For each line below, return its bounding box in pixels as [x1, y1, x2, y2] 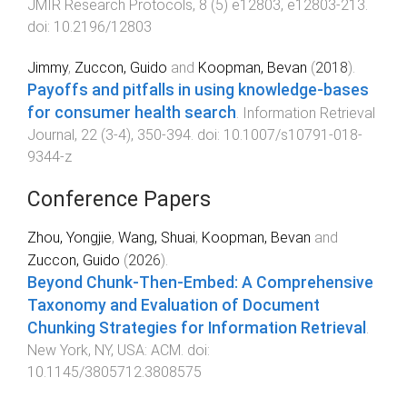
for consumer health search [27, 104, 236, 123]
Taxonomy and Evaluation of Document [27, 296, 320, 315]
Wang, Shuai [118, 229, 195, 247]
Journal [27, 126, 74, 144]
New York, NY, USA [27, 342, 144, 360]
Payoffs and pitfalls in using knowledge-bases [27, 81, 369, 100]
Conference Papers [27, 187, 211, 213]
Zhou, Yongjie [27, 229, 112, 247]
